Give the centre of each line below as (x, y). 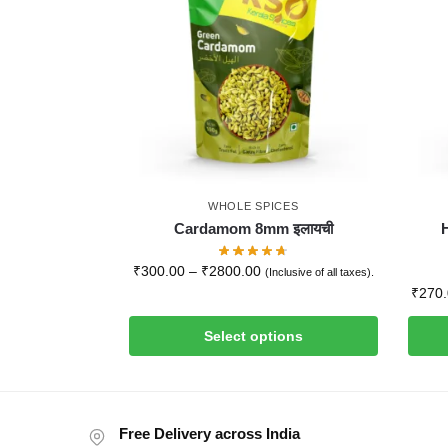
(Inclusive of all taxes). (319, 271)
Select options (253, 335)
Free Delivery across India (209, 433)
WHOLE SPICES (253, 205)
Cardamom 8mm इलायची (253, 228)
